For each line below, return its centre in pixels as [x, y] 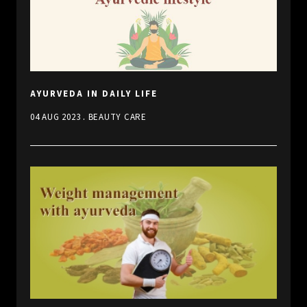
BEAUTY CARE [117, 117]
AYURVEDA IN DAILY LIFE [94, 94]
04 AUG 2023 [56, 117]
